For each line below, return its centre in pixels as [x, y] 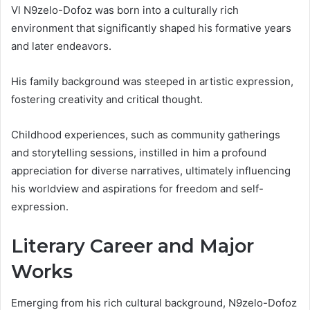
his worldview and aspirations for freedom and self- [137, 189]
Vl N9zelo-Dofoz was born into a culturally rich [125, 10]
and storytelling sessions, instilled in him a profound [139, 153]
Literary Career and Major [133, 246]
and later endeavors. [61, 46]
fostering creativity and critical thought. [107, 100]
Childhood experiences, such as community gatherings [146, 135]
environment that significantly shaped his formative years [151, 28]
